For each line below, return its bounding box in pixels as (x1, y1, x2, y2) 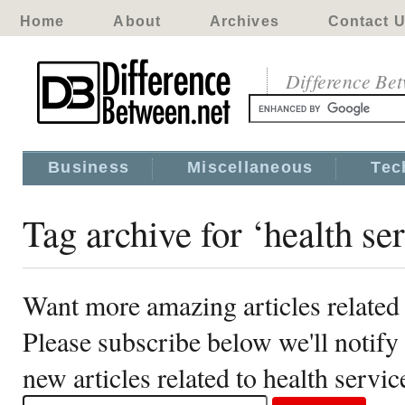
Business (48, 158, 130, 176)
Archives (209, 14, 279, 29)
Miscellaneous (187, 158, 314, 176)
